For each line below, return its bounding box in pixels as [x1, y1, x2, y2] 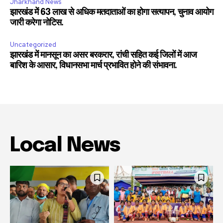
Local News [10, 135, 120, 156]
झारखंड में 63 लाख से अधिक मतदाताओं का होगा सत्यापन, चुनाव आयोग [10, 7, 213, 17]
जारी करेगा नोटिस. [10, 18, 63, 27]
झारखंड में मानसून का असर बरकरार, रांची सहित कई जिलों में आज [10, 50, 197, 60]
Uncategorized [10, 40, 56, 49]
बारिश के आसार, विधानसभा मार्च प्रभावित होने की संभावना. [10, 61, 177, 70]
